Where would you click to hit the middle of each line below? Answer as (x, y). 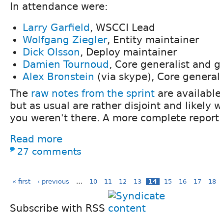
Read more (36, 139)
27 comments (49, 151)
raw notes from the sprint (93, 93)
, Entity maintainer (153, 40)
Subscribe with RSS (59, 208)
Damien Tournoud (66, 64)
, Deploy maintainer (128, 52)
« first (21, 181)
